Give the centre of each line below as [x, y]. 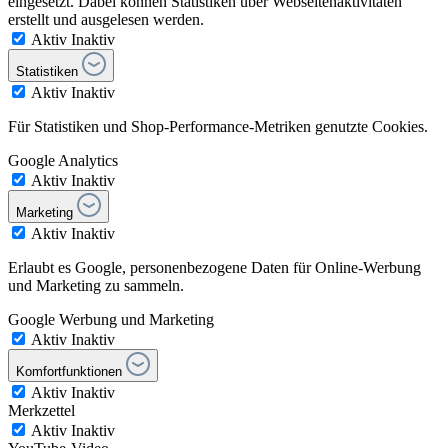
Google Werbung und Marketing [111, 319]
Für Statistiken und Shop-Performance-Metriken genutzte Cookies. [218, 126]
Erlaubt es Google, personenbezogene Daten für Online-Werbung [214, 267]
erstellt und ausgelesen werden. [106, 19]
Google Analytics [63, 160]
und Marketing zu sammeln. [96, 285]
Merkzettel [41, 410]
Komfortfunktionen [69, 371]
